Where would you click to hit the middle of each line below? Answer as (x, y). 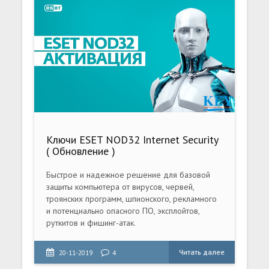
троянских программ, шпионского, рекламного (132, 198)
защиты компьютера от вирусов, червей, (120, 186)
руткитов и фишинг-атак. (91, 222)
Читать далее (201, 252)
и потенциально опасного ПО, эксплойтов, (123, 210)
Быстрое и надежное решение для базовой (128, 174)
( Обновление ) (81, 151)
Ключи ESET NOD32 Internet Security (132, 139)
